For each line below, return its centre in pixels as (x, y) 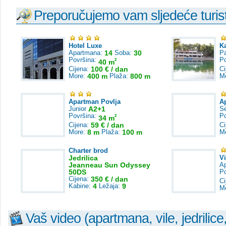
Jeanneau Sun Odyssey (109, 165)
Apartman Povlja (95, 102)
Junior (78, 109)
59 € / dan (107, 125)
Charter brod (88, 151)
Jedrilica (83, 158)
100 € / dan (109, 69)
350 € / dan (109, 179)
